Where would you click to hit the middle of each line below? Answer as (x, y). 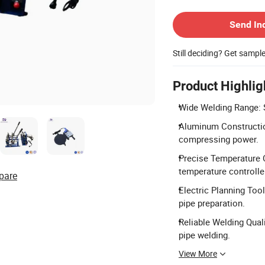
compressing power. (219, 139)
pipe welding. (204, 235)
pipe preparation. (212, 203)
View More (198, 253)
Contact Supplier (203, 7)
